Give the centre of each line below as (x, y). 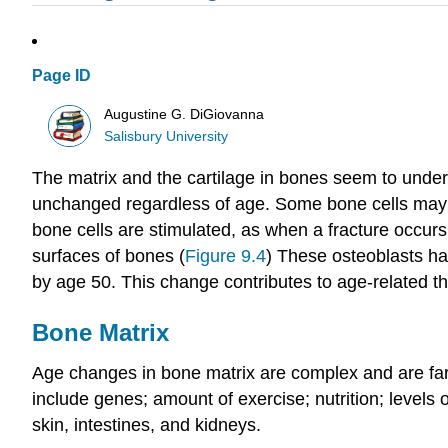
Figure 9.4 (225, 256)
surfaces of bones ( (108, 256)
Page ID (61, 76)
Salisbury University (166, 136)
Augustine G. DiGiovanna (184, 114)
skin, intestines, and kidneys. (146, 425)
